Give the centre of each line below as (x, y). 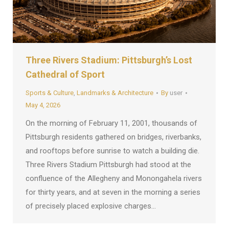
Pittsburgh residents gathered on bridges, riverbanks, (113, 137)
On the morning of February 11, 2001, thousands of (111, 123)
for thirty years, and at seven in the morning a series (113, 192)
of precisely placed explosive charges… (91, 206)
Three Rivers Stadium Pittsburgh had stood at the (108, 165)
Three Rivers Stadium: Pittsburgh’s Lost (109, 60)
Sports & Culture (50, 93)
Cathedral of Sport (65, 75)
